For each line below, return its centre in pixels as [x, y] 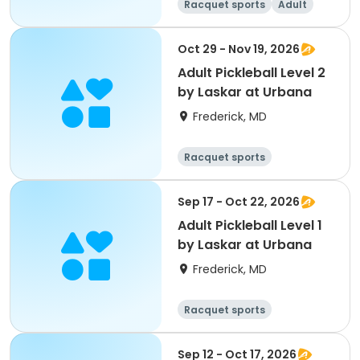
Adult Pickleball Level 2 [252, 73]
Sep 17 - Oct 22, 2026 [239, 202]
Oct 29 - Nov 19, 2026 [239, 49]
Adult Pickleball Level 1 [250, 225]
